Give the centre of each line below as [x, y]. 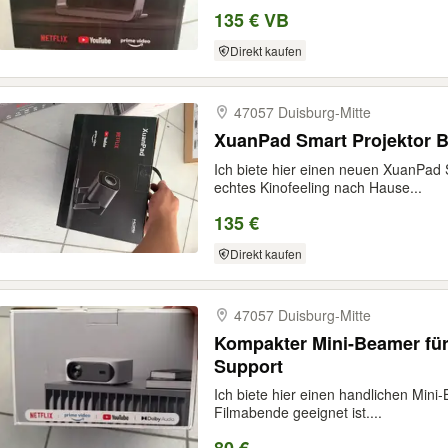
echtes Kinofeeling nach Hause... [318, 187]
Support [248, 366]
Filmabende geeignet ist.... [298, 412]
